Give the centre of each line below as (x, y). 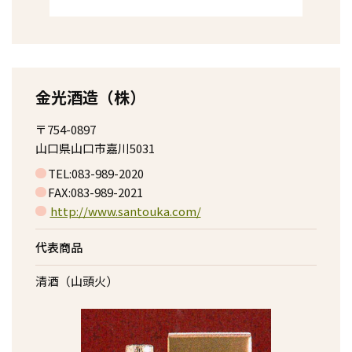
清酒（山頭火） (77, 281)
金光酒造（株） (90, 97)
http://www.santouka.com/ (125, 211)
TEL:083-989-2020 (95, 173)
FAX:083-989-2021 (95, 192)
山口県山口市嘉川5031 (95, 148)
